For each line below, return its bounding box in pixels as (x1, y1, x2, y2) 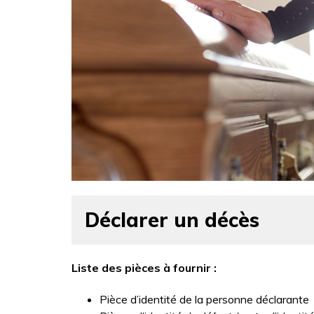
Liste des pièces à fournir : (71, 260, 217, 275)
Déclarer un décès (85, 207, 259, 232)
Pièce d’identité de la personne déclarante (100, 292, 309, 306)
